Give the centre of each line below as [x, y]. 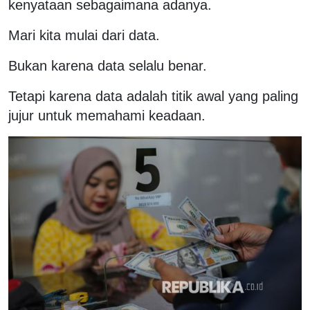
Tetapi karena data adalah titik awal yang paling [153, 96]
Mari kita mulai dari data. [84, 35]
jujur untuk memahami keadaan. [107, 115]
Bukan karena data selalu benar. [108, 65]
